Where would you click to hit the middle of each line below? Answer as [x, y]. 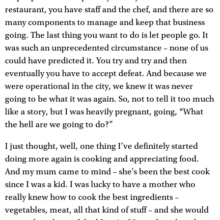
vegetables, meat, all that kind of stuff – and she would [107, 210]
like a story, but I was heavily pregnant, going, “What [104, 112]
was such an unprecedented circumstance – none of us [107, 48]
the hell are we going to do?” [59, 124]
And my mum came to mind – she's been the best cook [107, 172]
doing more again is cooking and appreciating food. [102, 159]
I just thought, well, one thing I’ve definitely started [101, 146]
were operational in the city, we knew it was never [99, 86]
